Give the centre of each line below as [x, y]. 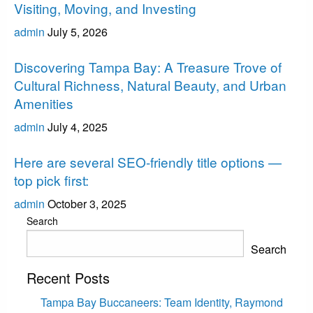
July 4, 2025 [78, 127]
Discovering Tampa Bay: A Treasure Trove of [148, 67]
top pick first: [51, 180]
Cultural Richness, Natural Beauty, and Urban [150, 85]
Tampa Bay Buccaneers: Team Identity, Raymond [161, 303]
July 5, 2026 [78, 32]
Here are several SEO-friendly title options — [148, 162]
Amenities [44, 103]
